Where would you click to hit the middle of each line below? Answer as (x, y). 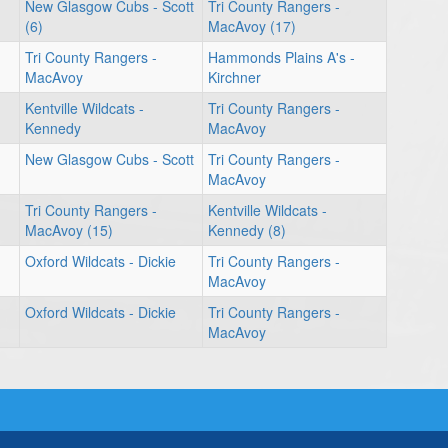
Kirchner (234, 77)
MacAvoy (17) (252, 26)
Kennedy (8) (247, 230)
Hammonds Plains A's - (281, 57)
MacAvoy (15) (69, 230)
